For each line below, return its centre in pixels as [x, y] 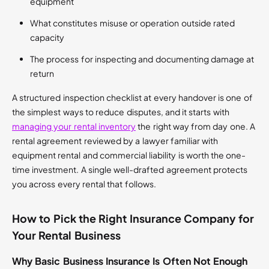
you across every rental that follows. [84, 184]
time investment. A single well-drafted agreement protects [130, 170]
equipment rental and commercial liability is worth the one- [129, 155]
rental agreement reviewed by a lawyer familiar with [115, 141]
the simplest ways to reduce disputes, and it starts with [121, 112]
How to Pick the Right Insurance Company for [133, 219]
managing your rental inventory [74, 126]
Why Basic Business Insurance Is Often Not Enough [130, 261]
